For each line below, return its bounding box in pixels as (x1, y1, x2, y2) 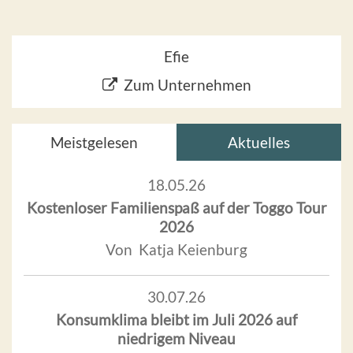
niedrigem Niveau (117, 329, 236, 347)
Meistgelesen (50, 132, 138, 151)
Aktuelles (228, 132, 290, 151)
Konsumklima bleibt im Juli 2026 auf (56, 310, 297, 329)
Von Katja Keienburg (106, 240, 247, 258)
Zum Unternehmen (123, 75, 251, 94)
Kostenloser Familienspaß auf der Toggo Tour (26, 198, 327, 217)
